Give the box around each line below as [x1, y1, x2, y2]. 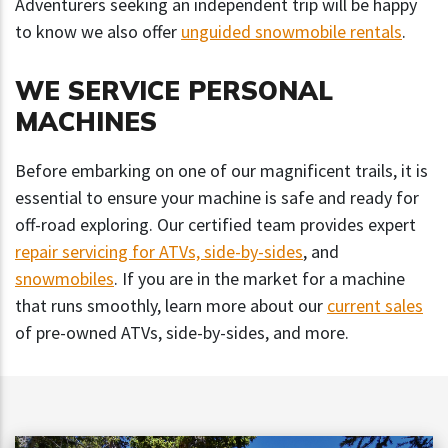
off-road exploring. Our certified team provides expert [15, 213, 416, 237]
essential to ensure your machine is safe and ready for [15, 186, 419, 210]
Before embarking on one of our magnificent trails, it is [15, 159, 428, 183]
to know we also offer [15, 20, 181, 44]
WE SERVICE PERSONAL [15, 74, 333, 108]
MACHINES [15, 105, 157, 139]
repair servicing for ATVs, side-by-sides [15, 240, 303, 264]
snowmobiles [15, 267, 114, 291]
